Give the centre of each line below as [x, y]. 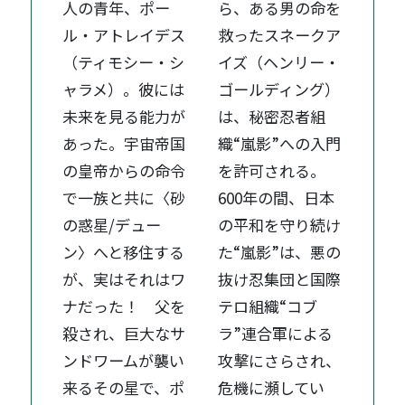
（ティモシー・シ [124, 62]
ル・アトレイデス [124, 35]
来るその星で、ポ [124, 388]
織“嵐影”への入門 [280, 144]
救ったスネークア [280, 35]
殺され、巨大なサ [124, 334]
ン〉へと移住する [124, 252]
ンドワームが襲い [124, 361]
